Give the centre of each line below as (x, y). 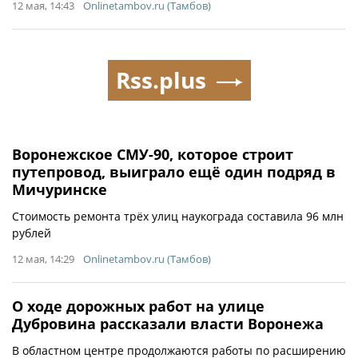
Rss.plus (161, 80)
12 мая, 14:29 (43, 259)
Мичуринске (60, 189)
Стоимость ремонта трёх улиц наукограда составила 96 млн (178, 216)
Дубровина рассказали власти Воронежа (168, 323)
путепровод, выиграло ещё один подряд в (174, 171)
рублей (32, 233)
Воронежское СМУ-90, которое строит (153, 154)
